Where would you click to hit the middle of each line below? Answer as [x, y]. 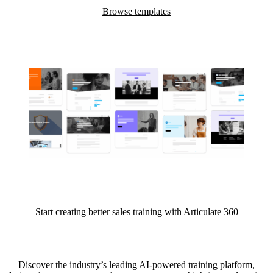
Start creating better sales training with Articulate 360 [136, 212]
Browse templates [136, 12]
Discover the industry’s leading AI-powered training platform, [136, 265]
